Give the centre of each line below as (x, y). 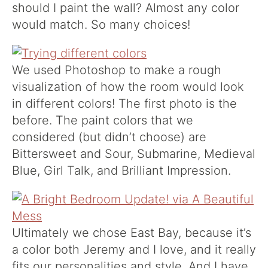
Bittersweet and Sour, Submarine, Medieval (134, 153)
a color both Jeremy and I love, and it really (134, 249)
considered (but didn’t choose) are (109, 137)
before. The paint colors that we (103, 120)
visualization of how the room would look (128, 86)
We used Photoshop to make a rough (117, 70)
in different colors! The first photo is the (124, 103)
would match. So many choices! (103, 24)
